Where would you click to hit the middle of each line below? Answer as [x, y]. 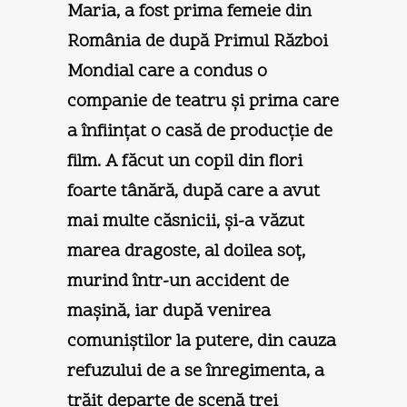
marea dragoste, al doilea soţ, [186, 251]
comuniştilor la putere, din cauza [202, 341]
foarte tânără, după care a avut [194, 191]
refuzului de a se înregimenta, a [196, 371]
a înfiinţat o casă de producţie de [200, 131]
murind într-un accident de [178, 281]
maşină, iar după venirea [169, 311]
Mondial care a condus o [167, 71]
